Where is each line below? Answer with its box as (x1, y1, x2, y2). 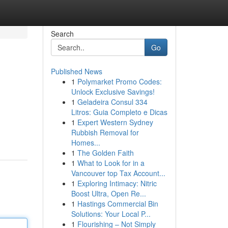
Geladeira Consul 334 (77, 97, 148, 107)
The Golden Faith (77, 148, 134, 158)
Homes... (71, 137, 100, 148)
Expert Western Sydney (77, 117, 153, 127)
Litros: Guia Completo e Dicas (71, 107, 167, 117)
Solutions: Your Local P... (71, 209, 151, 219)
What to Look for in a (77, 158, 145, 168)
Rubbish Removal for (71, 127, 139, 137)
